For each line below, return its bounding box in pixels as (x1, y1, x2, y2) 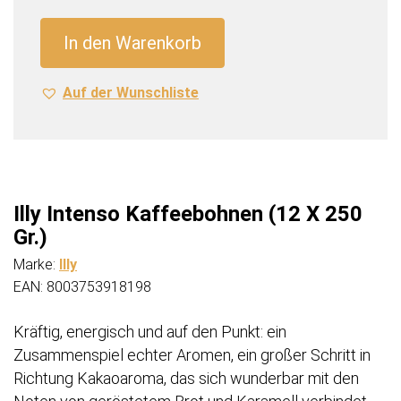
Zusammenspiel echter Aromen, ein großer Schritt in (13, 346, 371, 365)
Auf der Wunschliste (63, 84, 199, 102)
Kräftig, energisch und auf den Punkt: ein (13, 322, 286, 342)
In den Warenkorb (64, 32, 201, 55)
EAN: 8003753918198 (13, 278, 151, 296)
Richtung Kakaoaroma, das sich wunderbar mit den (13, 369, 359, 388)
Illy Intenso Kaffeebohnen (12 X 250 (13, 201, 363, 227)
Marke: (13, 256, 59, 274)
